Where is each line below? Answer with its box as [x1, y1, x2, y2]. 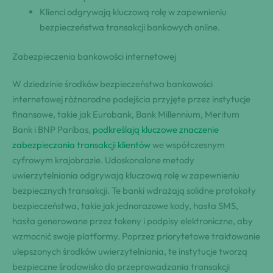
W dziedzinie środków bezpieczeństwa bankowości [12, 77, 213, 90]
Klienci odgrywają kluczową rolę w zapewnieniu [40, 6, 227, 18]
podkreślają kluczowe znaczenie [93, 123, 219, 135]
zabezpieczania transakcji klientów [12, 138, 151, 151]
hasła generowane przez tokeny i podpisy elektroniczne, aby [12, 214, 253, 227]
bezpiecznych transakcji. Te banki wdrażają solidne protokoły [12, 184, 256, 196]
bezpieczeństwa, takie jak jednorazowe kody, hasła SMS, [12, 199, 238, 211]
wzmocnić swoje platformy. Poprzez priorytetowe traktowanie [12, 230, 260, 242]
